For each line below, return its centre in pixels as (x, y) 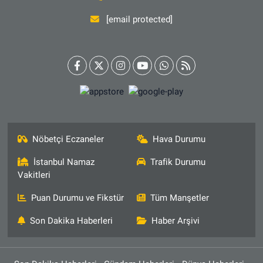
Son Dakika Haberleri (72, 221)
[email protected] (140, 19)
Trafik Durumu (178, 162)
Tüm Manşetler (180, 198)
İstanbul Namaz (64, 162)
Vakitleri (34, 175)
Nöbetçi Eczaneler (68, 139)
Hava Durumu (179, 139)
